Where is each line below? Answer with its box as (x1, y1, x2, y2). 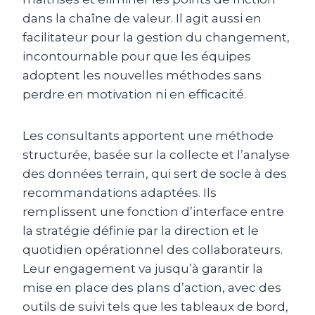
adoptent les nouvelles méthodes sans (22, 68, 262, 83)
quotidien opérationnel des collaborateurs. (22, 243, 283, 257)
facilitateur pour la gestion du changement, (22, 30, 290, 45)
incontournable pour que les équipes (22, 49, 251, 64)
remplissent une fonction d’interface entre (22, 205, 284, 219)
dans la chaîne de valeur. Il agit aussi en (22, 11, 262, 26)
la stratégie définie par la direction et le (22, 224, 259, 238)
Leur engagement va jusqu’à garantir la (22, 262, 263, 276)
